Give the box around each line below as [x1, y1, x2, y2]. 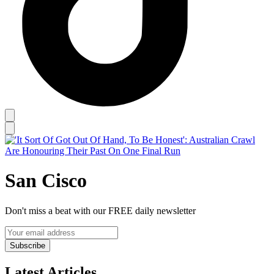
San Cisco [5, 169, 87, 192]
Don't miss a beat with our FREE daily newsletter [5, 205, 196, 216]
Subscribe [10, 240, 45, 250]
